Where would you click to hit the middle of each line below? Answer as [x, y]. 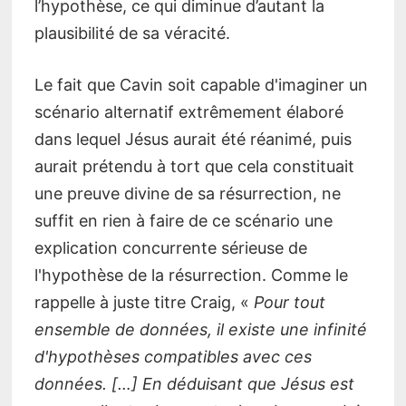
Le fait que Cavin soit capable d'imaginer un [201, 85]
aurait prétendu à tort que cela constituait [194, 167]
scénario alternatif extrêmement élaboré [188, 112]
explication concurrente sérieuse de [170, 248]
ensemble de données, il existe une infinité [200, 330]
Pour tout [287, 303]
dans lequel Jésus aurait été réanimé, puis [193, 140]
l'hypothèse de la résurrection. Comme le [191, 275]
